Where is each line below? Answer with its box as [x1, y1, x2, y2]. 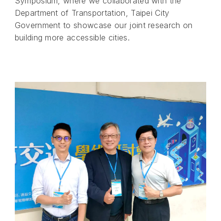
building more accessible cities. [14, 32, 130, 42]
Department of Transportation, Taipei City [14, 7, 170, 18]
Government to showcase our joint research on [14, 20, 193, 30]
